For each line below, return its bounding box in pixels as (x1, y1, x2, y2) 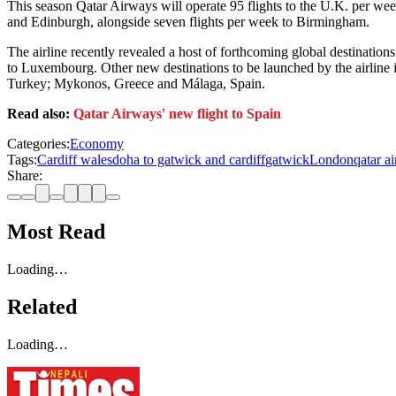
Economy (70, 136, 124, 152)
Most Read (7, 220, 105, 244)
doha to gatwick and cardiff (112, 152, 265, 168)
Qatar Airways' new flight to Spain (73, 106, 281, 122)
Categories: (7, 136, 70, 152)
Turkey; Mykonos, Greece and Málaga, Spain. (7, 76, 265, 92)
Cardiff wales (37, 152, 112, 168)
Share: (7, 168, 42, 184)
